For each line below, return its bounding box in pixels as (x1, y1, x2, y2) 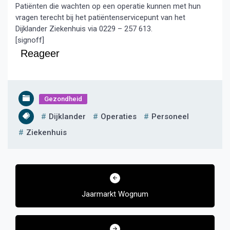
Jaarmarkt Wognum (82, 189, 148, 199)
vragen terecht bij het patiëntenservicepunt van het (15, 13, 185, 22)
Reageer (21, 48, 60, 59)
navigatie (7, 175, 55, 188)
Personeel (151, 112, 189, 121)
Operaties (101, 112, 137, 121)
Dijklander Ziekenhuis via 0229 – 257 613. (15, 24, 152, 33)
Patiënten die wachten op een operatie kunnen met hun (15, 2, 201, 11)
